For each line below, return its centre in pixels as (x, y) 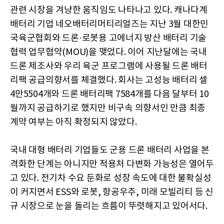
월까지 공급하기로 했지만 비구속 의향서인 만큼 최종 (108, 108)
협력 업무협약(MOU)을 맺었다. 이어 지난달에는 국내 (108, 52)
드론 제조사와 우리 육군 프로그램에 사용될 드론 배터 (109, 66)
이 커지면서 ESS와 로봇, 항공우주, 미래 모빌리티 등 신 (112, 192)
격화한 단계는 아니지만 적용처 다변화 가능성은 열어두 (112, 164)
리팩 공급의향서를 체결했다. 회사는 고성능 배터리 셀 (109, 80)
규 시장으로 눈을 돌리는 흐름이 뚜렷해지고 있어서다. (109, 206)
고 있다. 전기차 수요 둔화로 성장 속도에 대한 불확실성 (111, 178)
